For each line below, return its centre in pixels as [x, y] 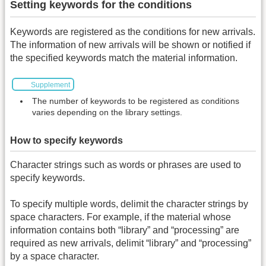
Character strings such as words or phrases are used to [126, 164]
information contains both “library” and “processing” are [125, 230]
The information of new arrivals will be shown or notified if [130, 45]
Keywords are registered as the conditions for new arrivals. [133, 31]
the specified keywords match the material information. [124, 58]
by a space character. [55, 256]
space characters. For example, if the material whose [121, 217]
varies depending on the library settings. [107, 112]
